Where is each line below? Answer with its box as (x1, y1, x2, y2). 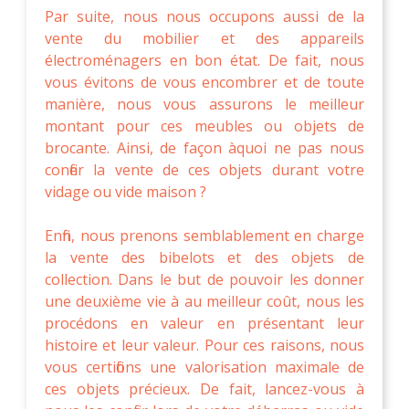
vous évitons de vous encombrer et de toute (45, 71, 364, 92)
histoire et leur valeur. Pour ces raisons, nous (45, 334, 364, 355)
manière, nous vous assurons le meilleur (45, 93, 364, 114)
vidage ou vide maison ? (45, 181, 206, 202)
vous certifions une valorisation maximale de (45, 356, 364, 377)
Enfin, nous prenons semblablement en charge (45, 225, 364, 246)
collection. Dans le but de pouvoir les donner (45, 268, 364, 289)
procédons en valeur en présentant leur (45, 312, 364, 333)
